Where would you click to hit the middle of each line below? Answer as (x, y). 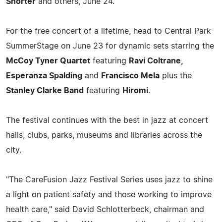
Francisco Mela (130, 76)
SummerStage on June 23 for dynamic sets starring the (110, 46)
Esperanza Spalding (44, 76)
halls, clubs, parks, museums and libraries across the (104, 135)
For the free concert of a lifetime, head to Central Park (109, 31)
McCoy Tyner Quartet (48, 61)
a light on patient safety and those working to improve (109, 194)
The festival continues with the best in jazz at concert (107, 120)
